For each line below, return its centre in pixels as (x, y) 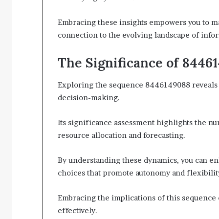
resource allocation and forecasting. (121, 135)
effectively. (77, 210)
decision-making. (89, 97)
